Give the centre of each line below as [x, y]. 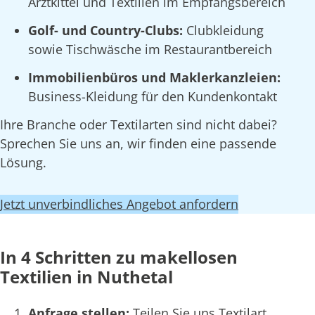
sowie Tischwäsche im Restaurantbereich [150, 50]
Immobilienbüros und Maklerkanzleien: [154, 77]
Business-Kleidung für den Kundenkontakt [153, 96]
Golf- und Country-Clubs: [107, 31]
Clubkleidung [225, 31]
